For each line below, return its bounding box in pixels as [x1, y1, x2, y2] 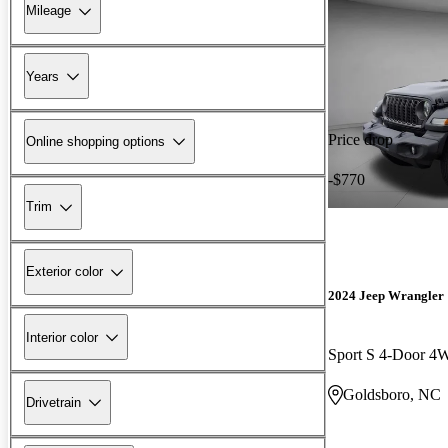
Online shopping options [26, 133, 165, 149]
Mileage [26, 3, 71, 19]
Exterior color [26, 264, 103, 280]
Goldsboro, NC [343, 385, 441, 403]
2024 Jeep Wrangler [328, 287, 444, 303]
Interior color [26, 329, 98, 345]
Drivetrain [26, 394, 81, 410]
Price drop [328, 130, 393, 148]
